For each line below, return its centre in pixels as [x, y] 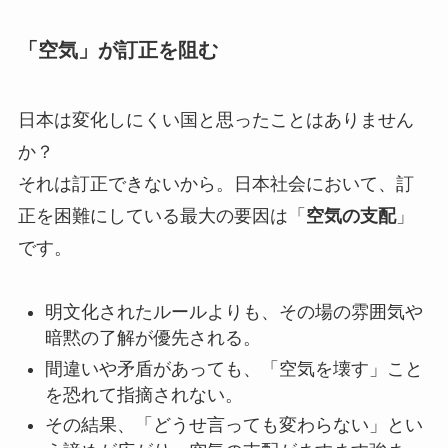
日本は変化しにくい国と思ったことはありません [215, 119]
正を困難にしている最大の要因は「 [161, 215]
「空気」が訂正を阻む [117, 50]
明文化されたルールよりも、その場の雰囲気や [233, 312]
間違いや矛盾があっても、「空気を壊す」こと [233, 368]
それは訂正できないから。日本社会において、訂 [215, 183]
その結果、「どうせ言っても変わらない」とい [233, 425]
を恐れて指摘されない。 [143, 394]
